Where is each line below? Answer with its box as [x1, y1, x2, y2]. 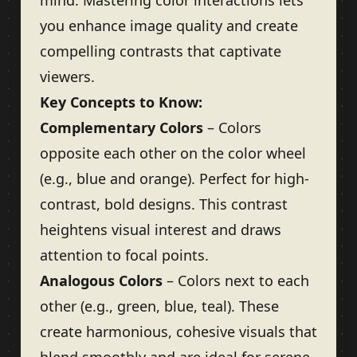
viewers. [40, 67, 95, 86]
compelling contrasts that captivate [40, 41, 281, 61]
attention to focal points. [40, 245, 209, 265]
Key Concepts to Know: [40, 92, 202, 112]
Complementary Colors [40, 118, 203, 137]
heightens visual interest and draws [40, 220, 281, 239]
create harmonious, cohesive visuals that [40, 322, 317, 341]
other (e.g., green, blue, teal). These [40, 296, 279, 316]
